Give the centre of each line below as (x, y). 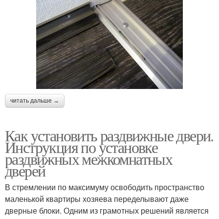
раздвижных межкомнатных (89, 159)
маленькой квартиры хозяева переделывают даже (97, 199)
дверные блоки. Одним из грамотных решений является (107, 211)
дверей (25, 171)
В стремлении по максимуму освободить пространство (105, 187)
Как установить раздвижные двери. (109, 135)
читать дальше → (35, 101)
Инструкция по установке (81, 147)
